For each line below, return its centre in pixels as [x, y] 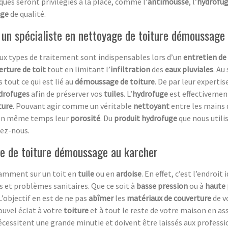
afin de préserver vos [67, 93]
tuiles [114, 93]
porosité [85, 118]
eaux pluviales [189, 69]
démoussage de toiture [115, 81]
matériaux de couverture [170, 198]
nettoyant [151, 106]
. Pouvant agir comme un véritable [73, 106]
